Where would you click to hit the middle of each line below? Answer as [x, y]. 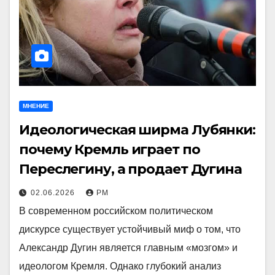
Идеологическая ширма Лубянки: [137, 130]
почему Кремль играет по [110, 149]
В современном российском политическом [116, 211]
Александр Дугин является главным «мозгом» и [128, 248]
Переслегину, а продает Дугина [131, 169]
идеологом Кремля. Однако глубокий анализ [120, 266]
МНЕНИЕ [36, 106]
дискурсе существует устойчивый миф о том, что [130, 229]
